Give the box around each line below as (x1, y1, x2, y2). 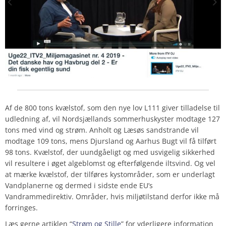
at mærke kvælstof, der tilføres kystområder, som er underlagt (5, 169, 215, 179)
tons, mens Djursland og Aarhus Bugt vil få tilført (49, 136, 216, 146)
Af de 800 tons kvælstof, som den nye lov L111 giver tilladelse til (5, 102, 220, 112)
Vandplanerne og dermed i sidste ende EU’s (5, 180, 153, 190)
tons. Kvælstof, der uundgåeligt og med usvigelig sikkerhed (13, 147, 215, 157)
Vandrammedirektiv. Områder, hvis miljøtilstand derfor (5, 191, 194, 201)
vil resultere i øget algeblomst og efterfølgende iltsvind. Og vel (5, 158, 215, 168)
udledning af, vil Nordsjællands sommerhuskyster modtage (5, 114, 208, 124)
